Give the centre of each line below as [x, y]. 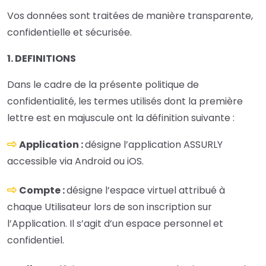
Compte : [43, 191]
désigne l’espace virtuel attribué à [146, 191]
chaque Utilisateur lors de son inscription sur [110, 207]
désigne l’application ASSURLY [154, 145]
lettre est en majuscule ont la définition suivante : [121, 118]
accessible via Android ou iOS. [75, 161]
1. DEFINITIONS [42, 59]
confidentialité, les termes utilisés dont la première [125, 102]
